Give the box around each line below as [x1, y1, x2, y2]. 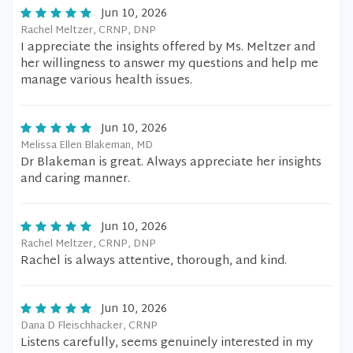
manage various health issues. [20, 70, 192, 91]
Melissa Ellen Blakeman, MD [20, 136, 153, 155]
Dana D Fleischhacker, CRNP [20, 317, 158, 336]
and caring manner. [20, 169, 130, 190]
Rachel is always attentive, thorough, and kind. [20, 251, 287, 272]
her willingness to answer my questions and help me [20, 54, 318, 75]
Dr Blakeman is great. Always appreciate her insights [20, 152, 321, 173]
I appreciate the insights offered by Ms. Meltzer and [20, 37, 315, 58]
